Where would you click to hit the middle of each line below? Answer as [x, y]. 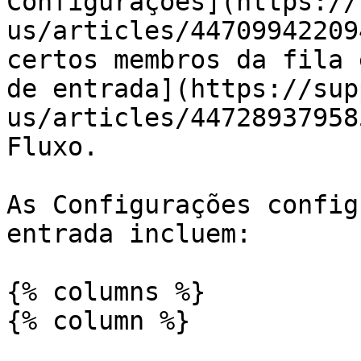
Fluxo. [52, 147]
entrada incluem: [129, 234]
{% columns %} [106, 292]
